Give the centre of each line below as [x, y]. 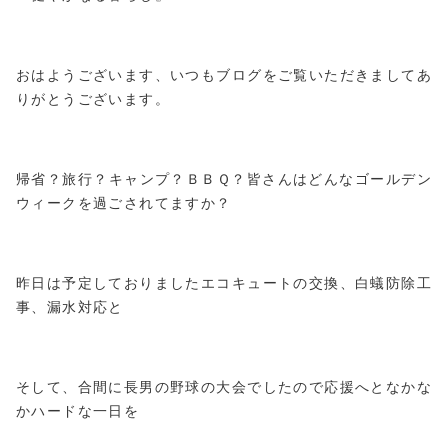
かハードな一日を [78, 410]
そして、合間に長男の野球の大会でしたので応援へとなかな [224, 386]
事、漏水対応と [70, 306]
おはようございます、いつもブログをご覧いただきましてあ [224, 74]
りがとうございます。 [93, 98]
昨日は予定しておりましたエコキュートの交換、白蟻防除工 [224, 282]
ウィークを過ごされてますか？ [124, 202]
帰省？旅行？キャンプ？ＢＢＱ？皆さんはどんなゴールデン [224, 178]
